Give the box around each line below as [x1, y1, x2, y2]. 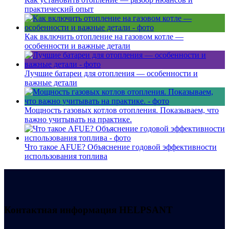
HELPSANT [119, 204, 173, 215]
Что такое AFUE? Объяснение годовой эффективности [25, 142, 217, 151]
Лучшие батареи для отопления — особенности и [25, 68, 198, 78]
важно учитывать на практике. [25, 114, 132, 124]
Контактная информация [4, 204, 119, 215]
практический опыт [25, 4, 94, 13]
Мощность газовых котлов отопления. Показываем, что [25, 105, 219, 114]
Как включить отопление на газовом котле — [25, 32, 184, 41]
